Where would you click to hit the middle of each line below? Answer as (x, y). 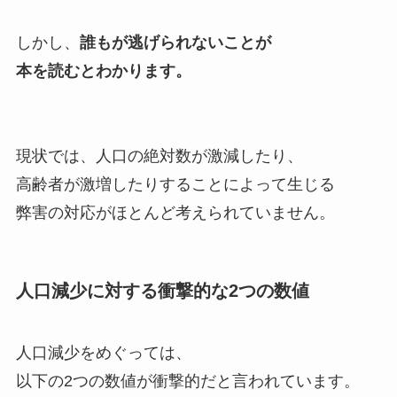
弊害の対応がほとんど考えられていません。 (175, 213)
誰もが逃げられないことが (175, 43)
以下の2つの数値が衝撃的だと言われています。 (187, 381)
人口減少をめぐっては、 (103, 352)
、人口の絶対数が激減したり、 (191, 156)
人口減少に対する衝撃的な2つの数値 (162, 291)
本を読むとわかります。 (103, 71)
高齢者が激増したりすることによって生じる (175, 185)
